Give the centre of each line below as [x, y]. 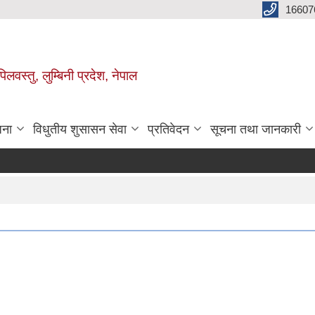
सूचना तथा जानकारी [256, 129]
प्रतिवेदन [168, 129]
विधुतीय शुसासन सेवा [80, 129]
